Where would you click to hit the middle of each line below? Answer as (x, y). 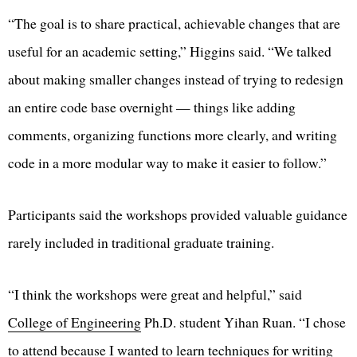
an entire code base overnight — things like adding (152, 107)
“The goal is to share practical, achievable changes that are (174, 24)
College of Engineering (75, 322)
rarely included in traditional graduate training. (141, 243)
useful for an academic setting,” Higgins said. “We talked (170, 51)
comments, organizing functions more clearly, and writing (173, 135)
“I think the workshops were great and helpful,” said (155, 294)
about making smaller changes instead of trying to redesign (176, 79)
